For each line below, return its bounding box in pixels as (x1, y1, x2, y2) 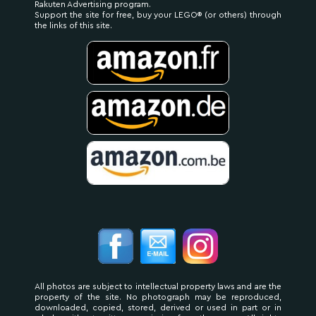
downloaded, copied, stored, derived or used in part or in (35, 303, 281, 312)
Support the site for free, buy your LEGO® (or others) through (35, 11, 281, 19)
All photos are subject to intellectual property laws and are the (35, 282, 281, 291)
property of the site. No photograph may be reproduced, (35, 293, 281, 301)
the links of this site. (35, 21, 112, 30)
